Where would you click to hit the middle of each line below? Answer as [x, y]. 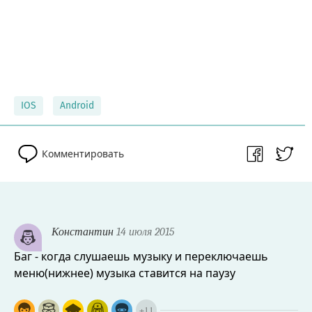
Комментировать [83, 153]
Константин [83, 232]
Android [77, 105]
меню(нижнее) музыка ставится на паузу [125, 273]
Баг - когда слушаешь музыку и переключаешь [141, 256]
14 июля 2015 [144, 232]
